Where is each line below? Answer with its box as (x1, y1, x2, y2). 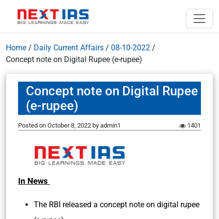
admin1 (100, 122, 121, 129)
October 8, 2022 (47, 122, 91, 129)
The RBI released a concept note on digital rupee (34, 200, 199, 209)
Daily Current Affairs (34, 43, 104, 52)
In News (18, 176, 50, 186)
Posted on (18, 122, 47, 129)
